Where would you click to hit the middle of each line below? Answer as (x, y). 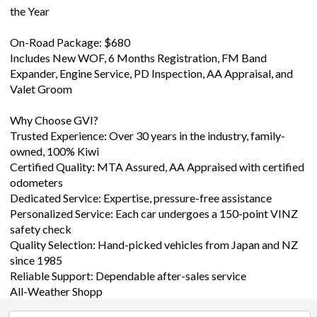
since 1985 (36, 260)
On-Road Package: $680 (70, 42)
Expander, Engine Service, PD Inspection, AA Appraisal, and (151, 73)
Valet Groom (41, 88)
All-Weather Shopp (56, 291)
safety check (41, 229)
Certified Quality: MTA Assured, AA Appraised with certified (157, 166)
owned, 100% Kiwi (54, 151)
